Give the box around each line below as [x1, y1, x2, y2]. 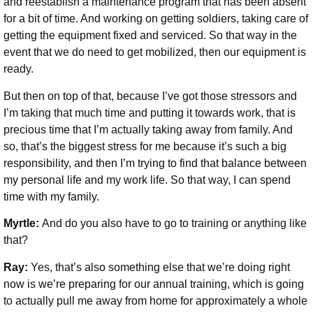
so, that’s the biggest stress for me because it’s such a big [3, 140, 286, 152]
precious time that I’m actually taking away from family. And [3, 123, 293, 136]
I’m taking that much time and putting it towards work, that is [3, 106, 296, 119]
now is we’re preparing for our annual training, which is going [3, 277, 304, 290]
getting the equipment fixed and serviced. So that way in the [3, 29, 297, 42]
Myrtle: [3, 217, 42, 230]
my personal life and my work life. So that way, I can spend [3, 173, 291, 186]
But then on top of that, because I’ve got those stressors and [3, 89, 297, 102]
